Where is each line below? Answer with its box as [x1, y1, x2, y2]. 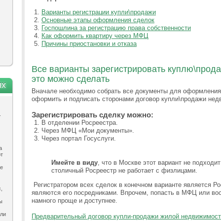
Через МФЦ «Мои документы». [41, 127, 134, 134]
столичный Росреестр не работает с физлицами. [51, 167, 197, 174]
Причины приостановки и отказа [41, 40, 137, 47]
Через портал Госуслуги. [41, 135, 116, 142]
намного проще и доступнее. [32, 197, 119, 204]
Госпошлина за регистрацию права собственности [41, 24, 191, 32]
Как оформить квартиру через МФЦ [41, 32, 148, 39]
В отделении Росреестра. [41, 119, 118, 126]
